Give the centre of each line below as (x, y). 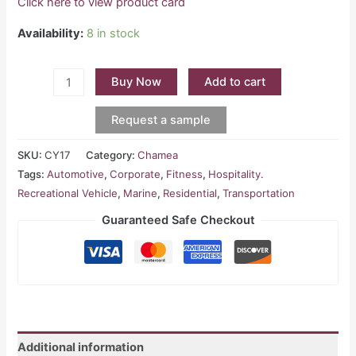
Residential (190, 193)
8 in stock (114, 33)
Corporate (135, 174)
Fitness (185, 174)
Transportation (259, 193)
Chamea (158, 155)
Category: (112, 155)
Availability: (51, 33)
